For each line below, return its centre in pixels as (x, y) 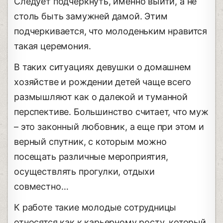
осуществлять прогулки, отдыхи (84, 172)
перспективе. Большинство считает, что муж (111, 112)
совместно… (41, 187)
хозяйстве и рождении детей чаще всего (103, 82)
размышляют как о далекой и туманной (101, 97)
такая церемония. (53, 46)
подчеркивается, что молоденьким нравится (111, 31)
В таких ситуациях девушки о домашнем (103, 67)
